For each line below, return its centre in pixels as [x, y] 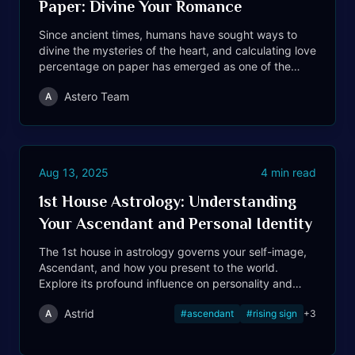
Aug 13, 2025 [74, 172]
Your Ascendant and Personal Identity [176, 223]
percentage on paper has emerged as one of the [165, 66]
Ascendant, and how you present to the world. [158, 267]
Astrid [79, 313]
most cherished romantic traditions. [130, 82]
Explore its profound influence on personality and [166, 283]
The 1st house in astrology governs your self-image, [173, 252]
